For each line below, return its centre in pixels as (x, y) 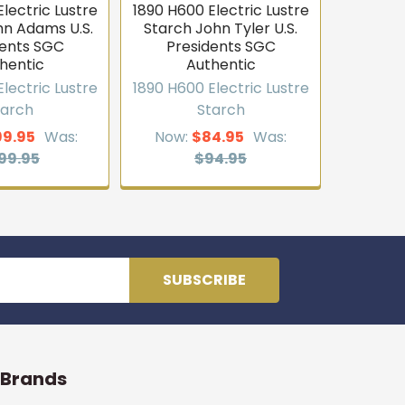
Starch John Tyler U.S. (221, 28)
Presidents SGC (221, 47)
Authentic (221, 65)
